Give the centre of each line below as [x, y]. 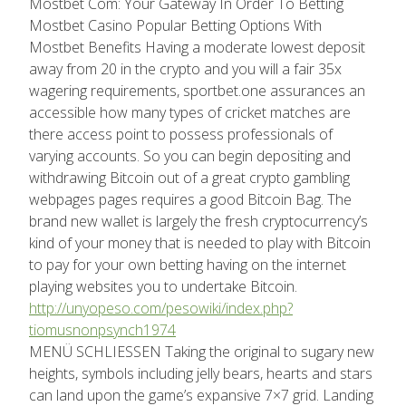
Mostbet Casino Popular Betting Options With [175, 25]
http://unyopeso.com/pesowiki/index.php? [161, 308]
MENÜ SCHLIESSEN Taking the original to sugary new [202, 351]
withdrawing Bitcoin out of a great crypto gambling [189, 177]
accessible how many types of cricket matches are [190, 112]
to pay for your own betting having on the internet [188, 264]
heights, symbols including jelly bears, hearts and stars [201, 373]
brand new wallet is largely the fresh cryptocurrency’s [198, 221]
